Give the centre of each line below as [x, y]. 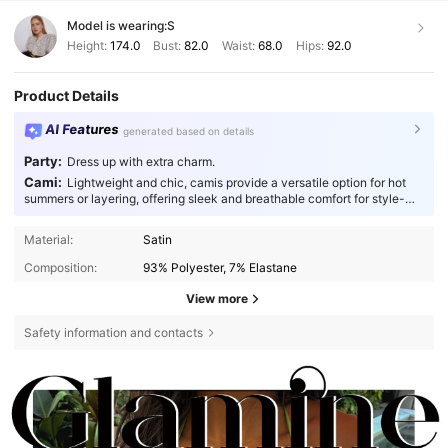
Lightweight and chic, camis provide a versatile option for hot [236, 183]
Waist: [238, 46]
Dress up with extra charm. [140, 161]
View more [217, 298]
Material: [48, 239]
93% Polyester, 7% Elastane [220, 267]
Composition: [60, 267]
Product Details [67, 95]
